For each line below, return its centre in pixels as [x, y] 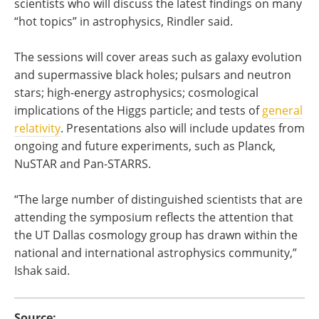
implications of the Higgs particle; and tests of [138, 110]
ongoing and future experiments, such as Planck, [145, 146]
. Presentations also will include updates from [183, 128]
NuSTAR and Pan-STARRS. [83, 164]
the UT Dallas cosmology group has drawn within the [156, 235]
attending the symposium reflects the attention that [154, 217]
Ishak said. [42, 271]
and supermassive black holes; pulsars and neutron [153, 75]
